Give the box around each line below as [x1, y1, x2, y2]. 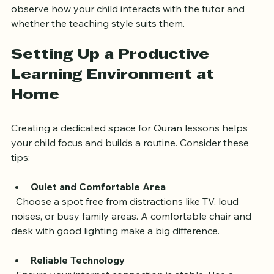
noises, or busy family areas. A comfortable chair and [11, 232, 254, 245]
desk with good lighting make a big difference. [11, 246, 220, 259]
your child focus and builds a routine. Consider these [11, 158, 251, 171]
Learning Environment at [11, 91, 218, 105]
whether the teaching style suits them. [11, 39, 185, 52]
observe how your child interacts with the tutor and [11, 24, 247, 37]
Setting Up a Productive [11, 70, 213, 84]
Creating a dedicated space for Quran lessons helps [11, 144, 250, 157]
